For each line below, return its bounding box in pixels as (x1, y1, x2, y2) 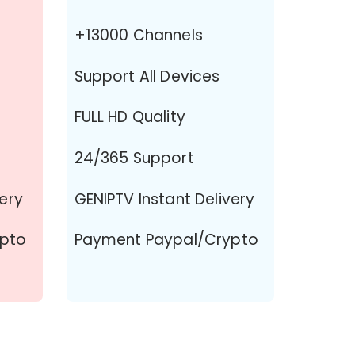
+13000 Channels (74, 25, 203, 46)
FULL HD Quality (74, 106, 185, 128)
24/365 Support (74, 147, 194, 170)
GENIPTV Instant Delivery (74, 188, 255, 210)
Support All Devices (74, 65, 220, 87)
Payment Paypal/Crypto (74, 229, 258, 251)
